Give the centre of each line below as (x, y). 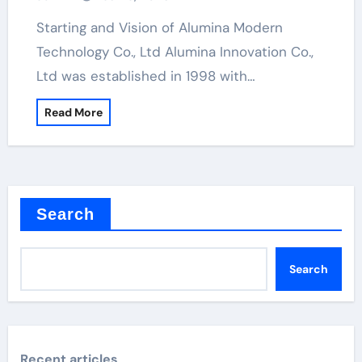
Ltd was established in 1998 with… (145, 76)
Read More (73, 112)
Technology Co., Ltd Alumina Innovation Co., (175, 52)
